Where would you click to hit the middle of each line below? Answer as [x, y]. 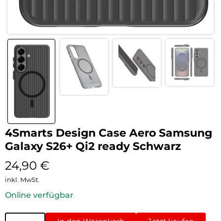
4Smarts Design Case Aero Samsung [109, 133]
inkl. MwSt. [22, 180]
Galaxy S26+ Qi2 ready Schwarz [93, 146]
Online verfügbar [39, 195]
